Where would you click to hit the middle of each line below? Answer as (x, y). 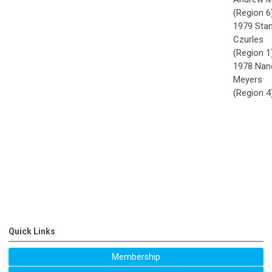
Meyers (248, 80)
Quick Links (32, 232)
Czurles (248, 40)
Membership (136, 257)
